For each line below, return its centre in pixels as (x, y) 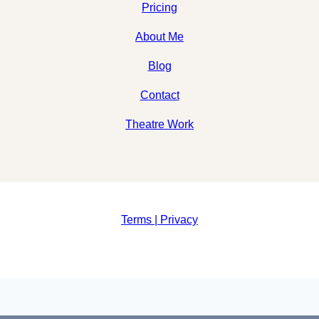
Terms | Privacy (159, 219)
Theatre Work (159, 124)
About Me (159, 36)
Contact (159, 95)
